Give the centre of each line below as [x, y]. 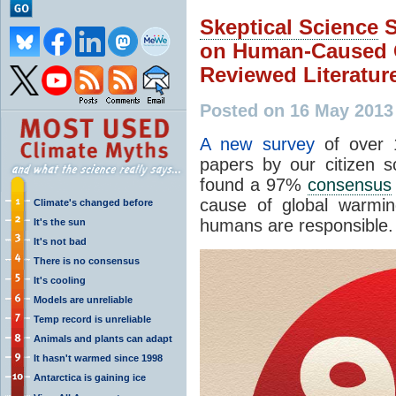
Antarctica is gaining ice [90, 377]
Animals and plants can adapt [103, 338]
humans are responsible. [297, 225]
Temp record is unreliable [92, 319]
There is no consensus [87, 260]
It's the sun [60, 221]
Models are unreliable [83, 299]
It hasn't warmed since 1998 [98, 358]
